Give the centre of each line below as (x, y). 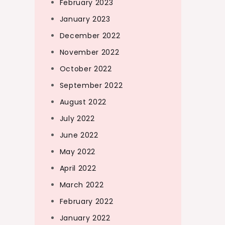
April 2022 (78, 168)
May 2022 (78, 152)
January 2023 (85, 19)
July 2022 (77, 119)
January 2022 (85, 218)
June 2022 (79, 135)
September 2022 (91, 85)
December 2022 (90, 36)
